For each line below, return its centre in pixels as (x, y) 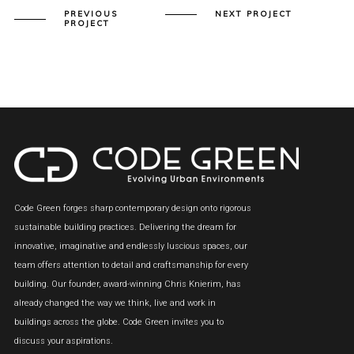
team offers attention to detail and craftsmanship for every (131, 265)
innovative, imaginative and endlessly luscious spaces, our (130, 246)
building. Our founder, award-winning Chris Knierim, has (127, 284)
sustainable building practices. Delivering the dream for (125, 227)
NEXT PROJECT (254, 14)
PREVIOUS (90, 14)
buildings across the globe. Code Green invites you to (119, 322)
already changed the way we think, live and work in (115, 303)
